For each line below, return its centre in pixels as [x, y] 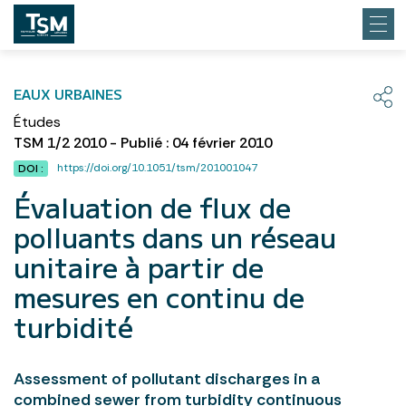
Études [37, 122]
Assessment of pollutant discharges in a [167, 379]
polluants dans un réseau [175, 237]
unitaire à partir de [139, 266]
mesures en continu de [159, 296]
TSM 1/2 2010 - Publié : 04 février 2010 [143, 143]
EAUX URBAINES [68, 94]
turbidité [73, 326]
